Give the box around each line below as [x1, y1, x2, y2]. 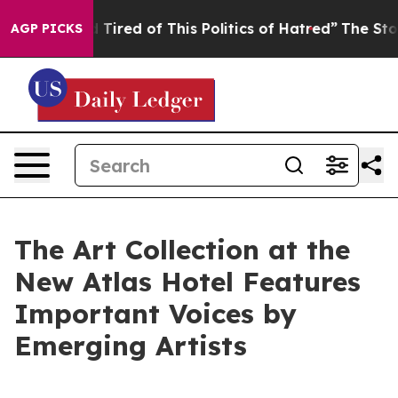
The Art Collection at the [14, 233, 350, 267]
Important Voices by [14, 297, 297, 330]
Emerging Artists [14, 329, 247, 362]
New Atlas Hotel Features [14, 265, 361, 298]
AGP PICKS [11, 20, 83, 36]
